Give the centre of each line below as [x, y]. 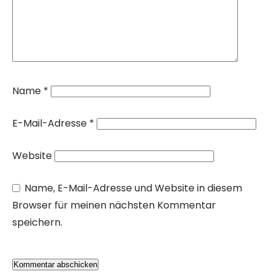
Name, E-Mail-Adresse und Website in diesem [133, 188]
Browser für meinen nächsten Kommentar [114, 205]
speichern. [37, 222]
